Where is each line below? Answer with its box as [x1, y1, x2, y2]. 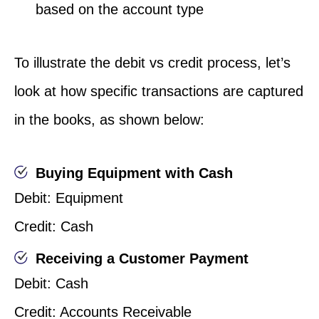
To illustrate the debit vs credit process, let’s [14, 55, 291, 71]
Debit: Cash [14, 276, 88, 292]
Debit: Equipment [14, 190, 123, 206]
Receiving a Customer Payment [36, 251, 249, 267]
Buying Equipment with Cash [36, 165, 233, 182]
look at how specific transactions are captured [14, 83, 303, 100]
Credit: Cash [14, 219, 93, 235]
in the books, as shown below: [14, 112, 204, 128]
